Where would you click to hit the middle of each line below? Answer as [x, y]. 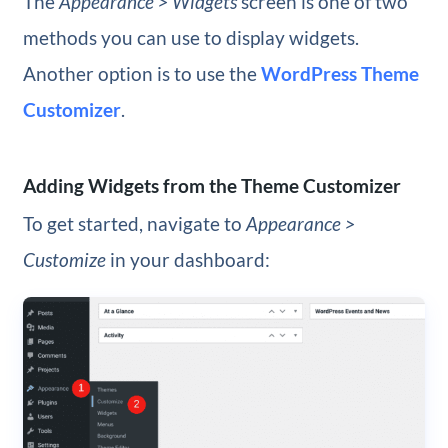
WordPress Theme [339, 74]
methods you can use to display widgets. [190, 38]
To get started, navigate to [134, 224]
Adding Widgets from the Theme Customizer [211, 186]
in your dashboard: [187, 260]
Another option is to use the [141, 74]
